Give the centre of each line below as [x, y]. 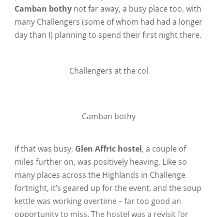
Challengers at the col [108, 71]
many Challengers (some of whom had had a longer [108, 22]
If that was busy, [45, 149]
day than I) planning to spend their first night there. [108, 35]
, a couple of [164, 149]
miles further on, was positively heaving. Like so [101, 162]
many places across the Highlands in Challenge [100, 175]
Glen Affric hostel [108, 149]
